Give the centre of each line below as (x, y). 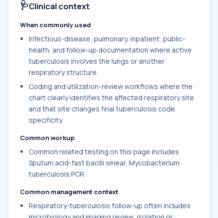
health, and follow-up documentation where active (110, 50)
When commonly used (55, 25)
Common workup (47, 138)
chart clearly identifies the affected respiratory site (111, 98)
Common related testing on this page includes (104, 152)
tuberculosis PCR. (57, 174)
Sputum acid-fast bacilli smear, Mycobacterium (104, 163)
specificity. (46, 120)
